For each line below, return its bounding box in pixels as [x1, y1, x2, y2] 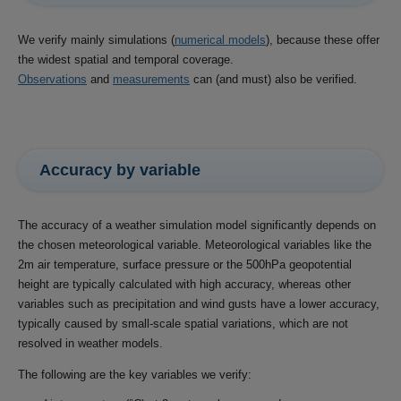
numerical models [175, 32, 266, 47]
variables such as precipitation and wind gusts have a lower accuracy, [18, 297, 380, 311]
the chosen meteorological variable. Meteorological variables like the [18, 238, 371, 252]
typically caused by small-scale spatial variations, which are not [18, 317, 348, 331]
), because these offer [266, 32, 380, 47]
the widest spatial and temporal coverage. [18, 52, 234, 66]
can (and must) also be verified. [190, 72, 357, 86]
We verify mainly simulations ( [18, 32, 175, 47]
